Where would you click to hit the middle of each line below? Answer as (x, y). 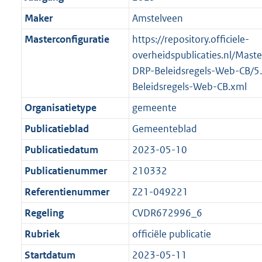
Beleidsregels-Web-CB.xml (189, 86)
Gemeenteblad (164, 128)
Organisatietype (60, 107)
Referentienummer (67, 192)
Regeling (44, 213)
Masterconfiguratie (67, 39)
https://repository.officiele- (190, 39)
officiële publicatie (171, 234)
